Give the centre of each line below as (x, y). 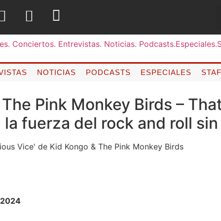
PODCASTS (108, 72)
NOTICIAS (56, 72)
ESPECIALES (166, 72)
